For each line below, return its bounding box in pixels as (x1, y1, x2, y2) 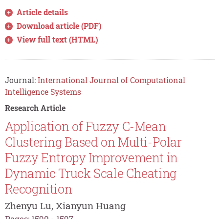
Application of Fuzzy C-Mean (4, 118, 166, 134)
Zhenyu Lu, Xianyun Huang (4, 199, 126, 212)
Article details (17, 6, 68, 17)
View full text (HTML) (17, 34, 99, 44)
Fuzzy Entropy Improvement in (4, 149, 178, 166)
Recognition (4, 180, 72, 197)
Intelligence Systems (4, 86, 81, 97)
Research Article (4, 103, 66, 113)
